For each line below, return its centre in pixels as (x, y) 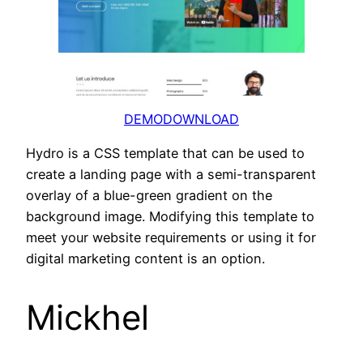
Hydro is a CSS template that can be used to (165, 154)
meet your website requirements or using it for (171, 238)
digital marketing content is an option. (145, 259)
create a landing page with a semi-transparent (171, 175)
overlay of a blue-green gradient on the (149, 196)
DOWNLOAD (201, 119)
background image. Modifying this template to (170, 217)
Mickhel (88, 318)
